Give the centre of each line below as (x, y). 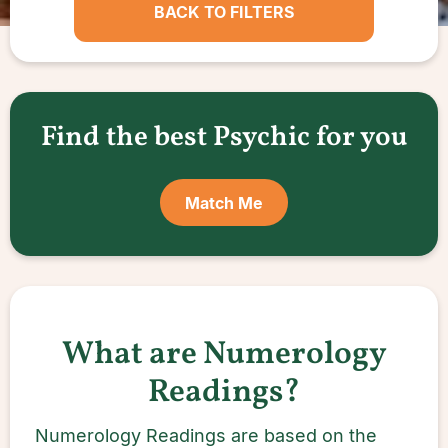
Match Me (224, 202)
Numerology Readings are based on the (206, 435)
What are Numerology (224, 355)
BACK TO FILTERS (224, 12)
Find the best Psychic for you (224, 137)
